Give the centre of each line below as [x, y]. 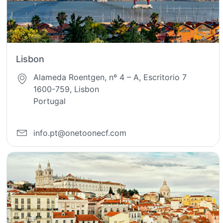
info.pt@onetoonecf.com [80, 133]
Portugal [50, 101]
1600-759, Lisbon [66, 89]
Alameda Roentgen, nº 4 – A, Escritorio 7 [110, 77]
